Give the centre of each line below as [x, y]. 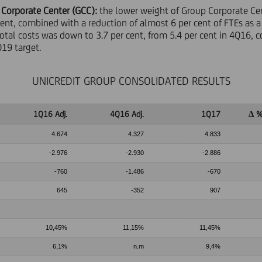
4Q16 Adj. [127, 114]
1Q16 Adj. [50, 114]
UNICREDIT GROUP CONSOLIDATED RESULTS [131, 81]
